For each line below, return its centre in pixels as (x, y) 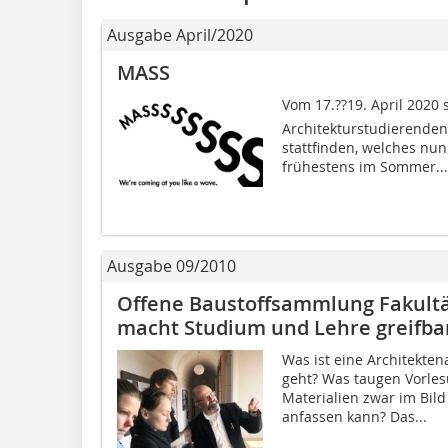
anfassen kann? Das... (354, 416)
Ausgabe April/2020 (180, 34)
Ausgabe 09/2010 (171, 265)
